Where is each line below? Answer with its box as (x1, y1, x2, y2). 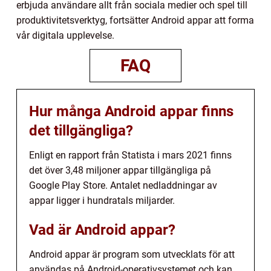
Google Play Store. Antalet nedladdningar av (29, 180, 217, 192)
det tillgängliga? (29, 122, 133, 140)
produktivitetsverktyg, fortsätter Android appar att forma (16, 15, 254, 27)
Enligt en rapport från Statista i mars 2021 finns (29, 149, 232, 162)
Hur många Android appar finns (29, 103, 233, 120)
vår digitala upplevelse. (16, 30, 114, 42)
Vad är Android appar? (29, 221, 175, 239)
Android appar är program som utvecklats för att (29, 249, 235, 261)
